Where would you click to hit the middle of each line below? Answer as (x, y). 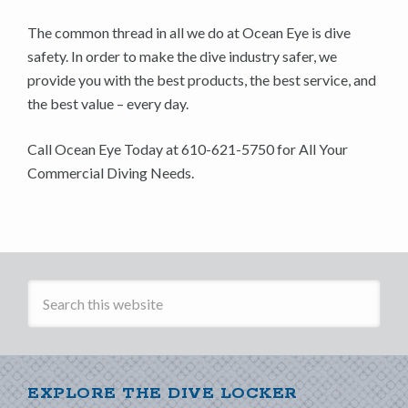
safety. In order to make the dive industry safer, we (182, 56)
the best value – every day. (108, 103)
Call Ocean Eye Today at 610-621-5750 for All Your (188, 149)
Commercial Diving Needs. (111, 173)
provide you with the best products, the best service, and (202, 80)
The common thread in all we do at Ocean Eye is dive (189, 32)
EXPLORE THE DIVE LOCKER (163, 393)
